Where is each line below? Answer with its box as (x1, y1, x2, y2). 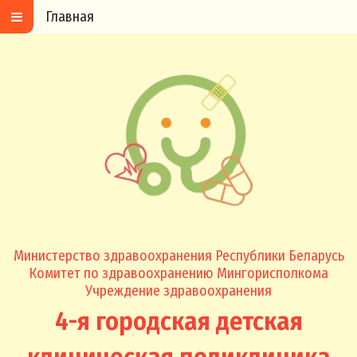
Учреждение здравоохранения (85, 282, 272, 300)
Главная (45, 8, 94, 25)
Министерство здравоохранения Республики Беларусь (13, 247, 344, 265)
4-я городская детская (54, 306, 303, 337)
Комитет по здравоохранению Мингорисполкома (29, 265, 328, 282)
